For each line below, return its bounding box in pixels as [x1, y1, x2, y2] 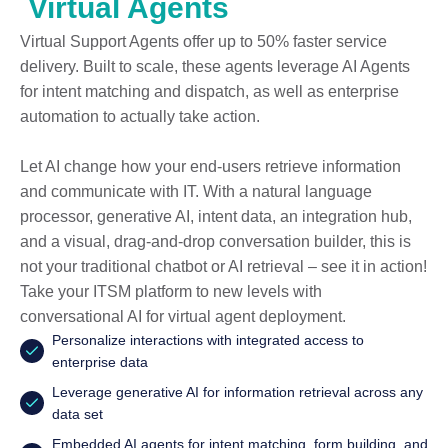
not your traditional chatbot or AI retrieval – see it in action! [20, 257, 427, 275]
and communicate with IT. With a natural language [20, 182, 372, 200]
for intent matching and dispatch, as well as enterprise [20, 82, 399, 100]
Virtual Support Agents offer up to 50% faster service [20, 32, 387, 50]
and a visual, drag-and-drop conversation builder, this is [20, 232, 411, 250]
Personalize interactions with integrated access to [52, 331, 364, 348]
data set [52, 405, 103, 422]
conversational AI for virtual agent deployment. [20, 307, 346, 325]
